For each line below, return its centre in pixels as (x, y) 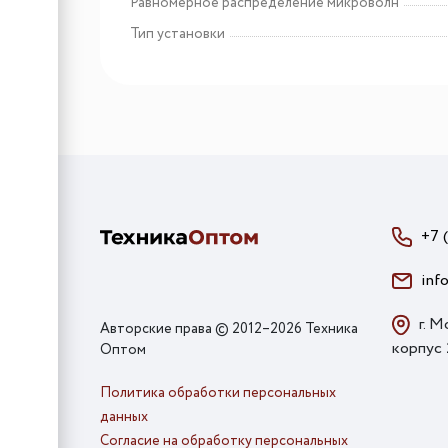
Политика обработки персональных (218, 392)
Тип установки (177, 33)
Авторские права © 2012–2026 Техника (229, 328)
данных (124, 416)
